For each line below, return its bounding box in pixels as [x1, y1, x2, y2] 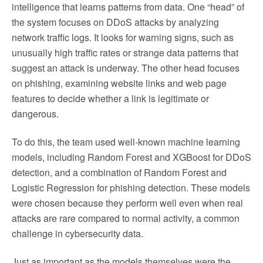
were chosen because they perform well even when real [12, 196, 243, 210]
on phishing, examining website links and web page [12, 76, 227, 90]
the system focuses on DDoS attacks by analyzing [12, 15, 219, 29]
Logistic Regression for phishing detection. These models [12, 181, 250, 194]
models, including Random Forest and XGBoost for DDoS [12, 150, 251, 164]
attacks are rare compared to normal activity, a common [12, 211, 240, 225]
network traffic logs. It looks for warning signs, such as [12, 31, 234, 44]
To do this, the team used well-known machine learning [12, 135, 240, 149]
